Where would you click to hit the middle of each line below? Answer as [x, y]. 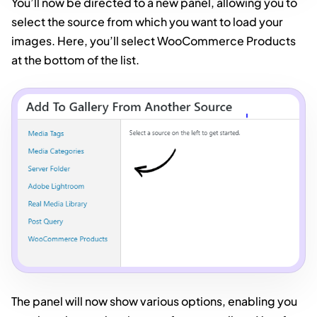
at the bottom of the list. [75, 60]
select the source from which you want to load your [147, 22]
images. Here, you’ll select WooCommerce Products [154, 41]
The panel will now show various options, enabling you [154, 301]
